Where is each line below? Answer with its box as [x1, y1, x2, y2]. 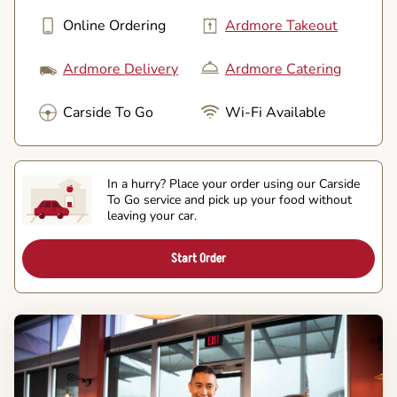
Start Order [171, 249, 226, 267]
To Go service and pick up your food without [107, 191, 352, 208]
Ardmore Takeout [225, 15, 338, 35]
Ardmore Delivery [63, 58, 178, 79]
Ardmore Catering [225, 58, 341, 79]
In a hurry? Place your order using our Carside [107, 175, 360, 192]
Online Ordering [63, 15, 166, 35]
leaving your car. [107, 206, 197, 224]
